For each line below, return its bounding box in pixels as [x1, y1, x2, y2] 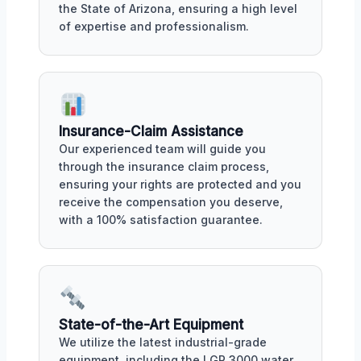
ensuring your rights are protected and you [59, 176, 301, 191]
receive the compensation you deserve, [59, 194, 283, 209]
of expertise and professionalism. [59, 19, 249, 33]
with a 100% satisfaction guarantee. [59, 212, 263, 226]
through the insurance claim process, [59, 159, 269, 173]
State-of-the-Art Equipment [59, 316, 243, 333]
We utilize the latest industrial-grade [59, 334, 267, 349]
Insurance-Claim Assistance [59, 122, 243, 139]
